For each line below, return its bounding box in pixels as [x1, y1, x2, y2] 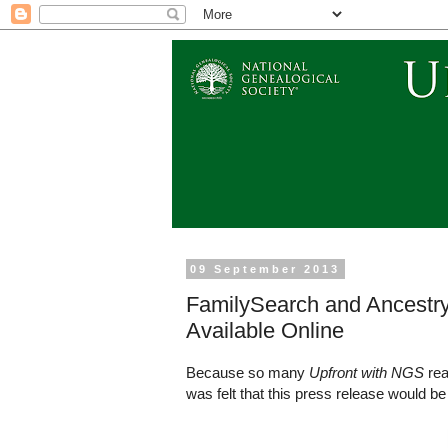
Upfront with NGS [309, 364, 424, 382]
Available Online [186, 317, 344, 343]
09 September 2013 [190, 263, 341, 275]
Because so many [186, 364, 309, 382]
